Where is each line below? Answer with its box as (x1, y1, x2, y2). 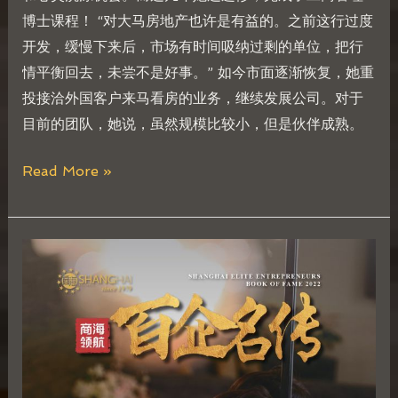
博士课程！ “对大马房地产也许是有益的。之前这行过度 (21, 12, 373, 30)
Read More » (21, 163, 112, 180)
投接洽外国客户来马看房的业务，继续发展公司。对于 (21, 90, 363, 107)
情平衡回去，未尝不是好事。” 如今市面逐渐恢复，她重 (21, 64, 374, 82)
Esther (20, 319, 68, 337)
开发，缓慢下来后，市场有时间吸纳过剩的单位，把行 (21, 38, 363, 56)
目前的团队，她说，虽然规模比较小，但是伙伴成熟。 (21, 115, 363, 133)
